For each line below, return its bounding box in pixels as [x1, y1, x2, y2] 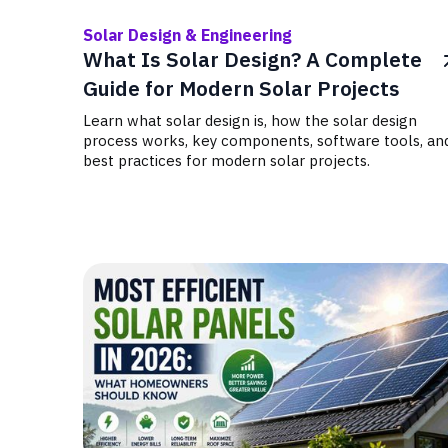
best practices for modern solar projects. [83, 151, 370, 170]
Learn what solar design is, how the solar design [83, 111, 417, 130]
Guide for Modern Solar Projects [83, 75, 400, 102]
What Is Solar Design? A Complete [83, 46, 422, 73]
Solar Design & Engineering [83, 25, 292, 45]
